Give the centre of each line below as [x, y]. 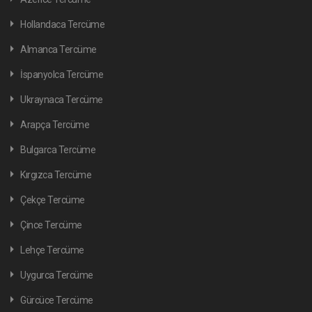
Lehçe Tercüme [52, 250]
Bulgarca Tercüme [58, 150]
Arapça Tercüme [55, 125]
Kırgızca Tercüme [56, 175]
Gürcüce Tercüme [57, 300]
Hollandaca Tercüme [62, 24]
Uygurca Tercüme [57, 275]
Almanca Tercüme [58, 49]
